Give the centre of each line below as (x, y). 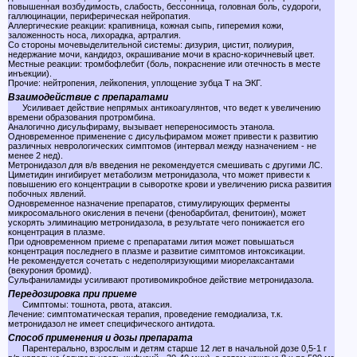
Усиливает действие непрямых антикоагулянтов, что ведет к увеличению (164, 108)
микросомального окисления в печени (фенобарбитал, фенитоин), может (157, 213)
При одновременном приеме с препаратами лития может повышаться (151, 241)
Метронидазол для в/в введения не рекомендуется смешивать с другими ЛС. (165, 165)
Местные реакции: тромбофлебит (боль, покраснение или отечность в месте (164, 64)
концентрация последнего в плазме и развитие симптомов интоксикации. (157, 251)
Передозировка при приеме (73, 294)
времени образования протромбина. (82, 117)
